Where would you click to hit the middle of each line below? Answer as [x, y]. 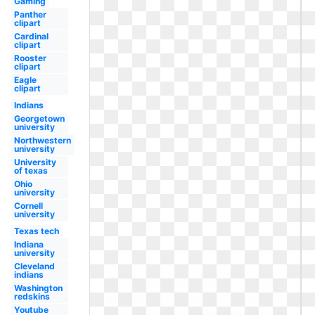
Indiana [28, 244]
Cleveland [34, 266]
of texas [31, 171]
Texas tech [36, 231]
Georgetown [39, 118]
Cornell [28, 206]
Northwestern [42, 140]
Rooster [30, 58]
